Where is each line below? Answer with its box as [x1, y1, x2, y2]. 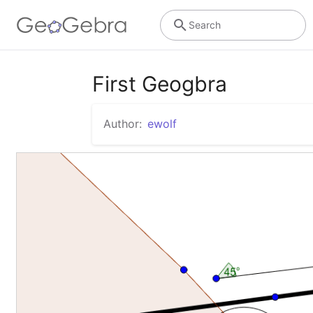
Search [188, 18, 221, 31]
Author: [103, 117, 142, 131]
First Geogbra [92, 71, 227, 96]
